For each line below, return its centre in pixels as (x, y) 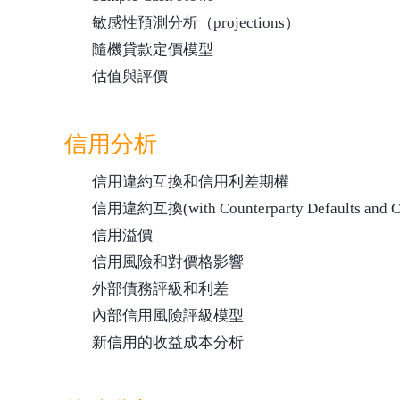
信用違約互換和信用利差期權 (191, 182)
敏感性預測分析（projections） (196, 23)
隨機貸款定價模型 (153, 50)
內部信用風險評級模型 (168, 316)
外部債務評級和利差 (160, 289)
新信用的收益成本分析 (168, 342)
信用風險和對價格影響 (168, 262)
